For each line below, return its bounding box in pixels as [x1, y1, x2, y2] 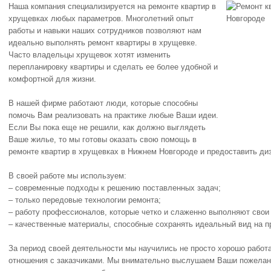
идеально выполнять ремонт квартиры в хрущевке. [8, 38, 197, 47]
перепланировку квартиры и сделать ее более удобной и [8, 62, 218, 71]
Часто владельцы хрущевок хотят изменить [8, 50, 171, 59]
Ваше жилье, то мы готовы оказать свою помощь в [8, 135, 197, 144]
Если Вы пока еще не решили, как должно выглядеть [8, 123, 206, 132]
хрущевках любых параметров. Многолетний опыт [8, 14, 194, 23]
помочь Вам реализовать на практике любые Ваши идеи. [8, 111, 218, 120]
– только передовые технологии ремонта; [8, 195, 161, 204]
